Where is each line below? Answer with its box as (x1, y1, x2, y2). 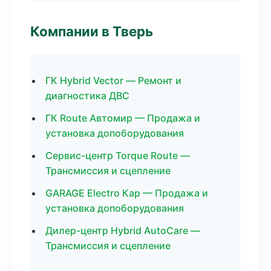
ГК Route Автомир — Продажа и (45, 112, 200, 124)
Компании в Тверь (30, 23, 153, 39)
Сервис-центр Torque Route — (45, 149, 190, 162)
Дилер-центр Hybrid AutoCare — (45, 224, 200, 237)
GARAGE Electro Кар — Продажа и (45, 187, 208, 199)
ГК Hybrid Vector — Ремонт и (45, 74, 181, 87)
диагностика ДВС (45, 90, 129, 102)
